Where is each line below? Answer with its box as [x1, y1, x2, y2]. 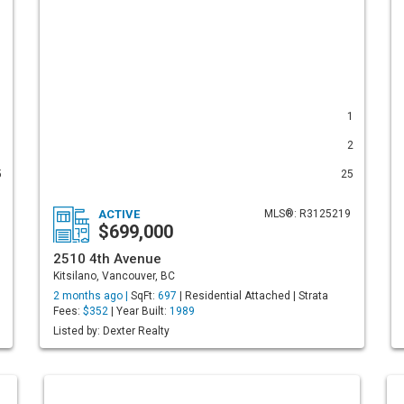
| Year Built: [108, 305, 170, 317]
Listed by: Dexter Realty [53, 325, 170, 337]
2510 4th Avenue [53, 251, 161, 267]
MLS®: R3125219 [264, 207, 351, 220]
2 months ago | [53, 289, 131, 302]
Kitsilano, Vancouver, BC [53, 270, 175, 282]
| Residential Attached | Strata [177, 289, 328, 302]
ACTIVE [98, 207, 140, 221]
